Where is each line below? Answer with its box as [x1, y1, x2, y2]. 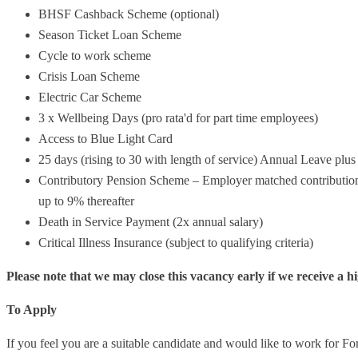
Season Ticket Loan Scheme [38, 27, 185, 42]
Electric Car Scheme [38, 89, 141, 104]
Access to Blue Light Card [38, 131, 173, 145]
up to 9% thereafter [38, 193, 137, 208]
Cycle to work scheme [38, 48, 151, 62]
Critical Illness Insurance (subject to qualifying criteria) [38, 235, 313, 249]
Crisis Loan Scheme [38, 69, 140, 83]
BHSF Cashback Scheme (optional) [38, 6, 219, 21]
